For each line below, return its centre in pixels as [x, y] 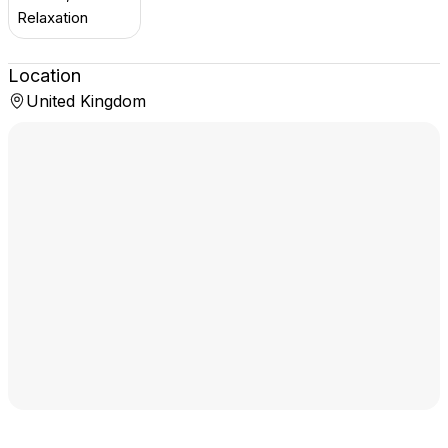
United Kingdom [86, 101]
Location [44, 75]
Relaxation [52, 17]
